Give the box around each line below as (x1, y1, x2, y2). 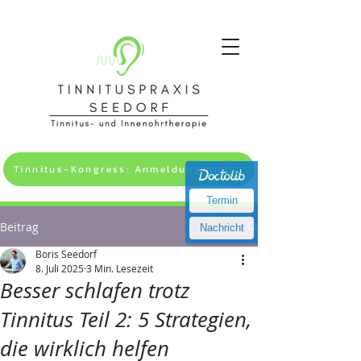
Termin (205, 194, 238, 206)
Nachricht (199, 222, 244, 234)
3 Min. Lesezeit (86, 262, 153, 275)
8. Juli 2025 (35, 262, 84, 275)
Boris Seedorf (35, 247, 97, 260)
